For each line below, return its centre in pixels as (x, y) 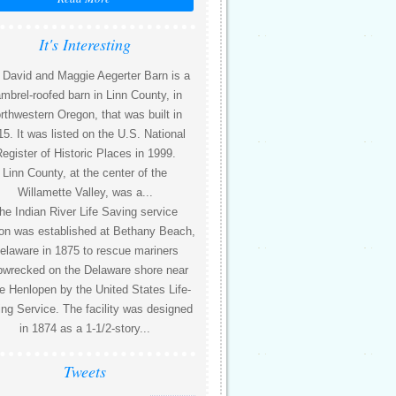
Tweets (85, 371)
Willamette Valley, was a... (85, 192)
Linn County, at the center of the (85, 173)
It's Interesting (85, 44)
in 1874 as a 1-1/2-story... (85, 328)
